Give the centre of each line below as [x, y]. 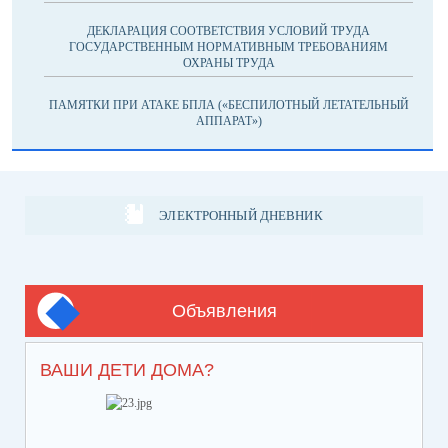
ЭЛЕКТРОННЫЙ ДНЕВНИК [241, 215]
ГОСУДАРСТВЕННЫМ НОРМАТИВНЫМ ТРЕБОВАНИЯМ [228, 47]
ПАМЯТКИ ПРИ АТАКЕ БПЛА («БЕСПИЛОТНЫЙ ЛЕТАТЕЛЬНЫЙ [228, 105]
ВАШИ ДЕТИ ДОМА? [127, 370]
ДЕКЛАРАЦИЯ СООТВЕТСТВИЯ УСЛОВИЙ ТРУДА [228, 31]
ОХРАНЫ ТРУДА [228, 63]
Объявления [224, 311]
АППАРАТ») [228, 121]
